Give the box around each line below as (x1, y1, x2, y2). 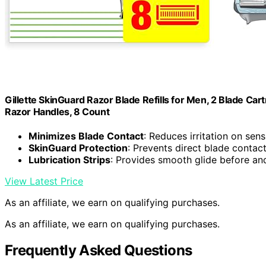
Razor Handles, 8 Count (5, 105, 110, 118)
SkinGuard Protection (28, 142, 128, 154)
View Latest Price (5, 175, 83, 188)
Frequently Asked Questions (5, 242, 192, 259)
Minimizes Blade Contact (28, 130, 144, 142)
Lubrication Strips (28, 154, 110, 166)
